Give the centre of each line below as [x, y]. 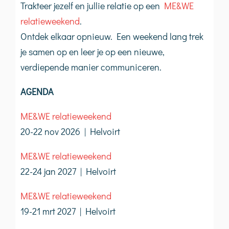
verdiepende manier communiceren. [91, 67]
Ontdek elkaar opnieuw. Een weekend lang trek [112, 36]
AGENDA [37, 91]
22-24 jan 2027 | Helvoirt [68, 171]
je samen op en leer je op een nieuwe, [93, 51]
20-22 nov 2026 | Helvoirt [70, 131]
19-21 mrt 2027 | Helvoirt [68, 211]
